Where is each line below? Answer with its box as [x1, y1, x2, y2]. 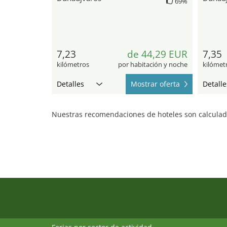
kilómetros [57, 59, 89, 69]
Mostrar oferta [130, 79, 180, 89]
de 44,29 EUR [127, 47, 187, 61]
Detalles [57, 79, 84, 89]
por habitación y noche [118, 59, 187, 69]
